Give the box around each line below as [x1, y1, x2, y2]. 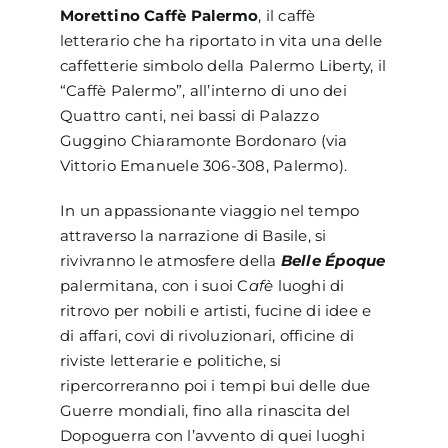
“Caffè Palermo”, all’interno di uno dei [59, 80, 347, 100]
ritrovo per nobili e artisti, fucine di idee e [59, 300, 372, 320]
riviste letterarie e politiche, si [59, 350, 282, 370]
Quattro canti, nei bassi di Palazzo [59, 105, 319, 125]
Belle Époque [280, 250, 386, 270]
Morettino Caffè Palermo [59, 5, 259, 25]
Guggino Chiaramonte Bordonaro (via [59, 130, 348, 150]
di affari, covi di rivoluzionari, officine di [59, 325, 355, 345]
